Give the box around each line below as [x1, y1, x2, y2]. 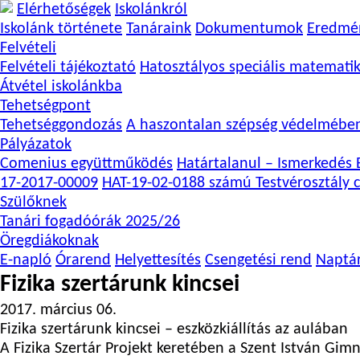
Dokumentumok [195, 21, 303, 37]
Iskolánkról [115, 2, 187, 18]
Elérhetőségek [17, 2, 111, 18]
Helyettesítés [115, 252, 201, 268]
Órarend [55, 252, 111, 268]
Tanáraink [126, 21, 191, 37]
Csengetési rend [205, 252, 312, 268]
